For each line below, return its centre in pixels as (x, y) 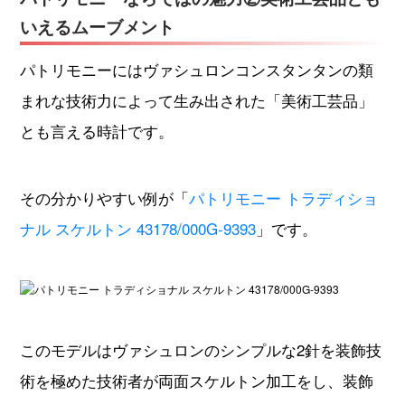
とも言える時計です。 (96, 130)
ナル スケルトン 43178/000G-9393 (137, 228)
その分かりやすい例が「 (104, 197)
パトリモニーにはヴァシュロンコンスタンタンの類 (196, 69)
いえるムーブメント (97, 26)
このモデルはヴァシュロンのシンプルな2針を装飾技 (200, 349)
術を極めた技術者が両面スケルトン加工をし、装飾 (196, 380)
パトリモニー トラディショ (283, 197)
